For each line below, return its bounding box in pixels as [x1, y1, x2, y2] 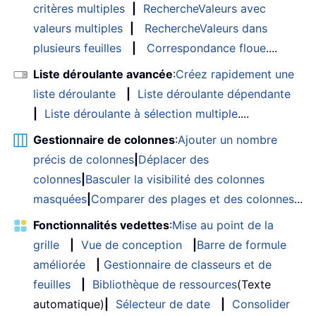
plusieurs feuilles [33, 40, 121, 55]
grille [33, 237, 59, 252]
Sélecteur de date [116, 296, 210, 311]
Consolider [232, 296, 290, 311]
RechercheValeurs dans [145, 20, 267, 35]
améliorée [33, 257, 85, 272]
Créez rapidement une [176, 66, 294, 81]
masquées [33, 191, 87, 206]
